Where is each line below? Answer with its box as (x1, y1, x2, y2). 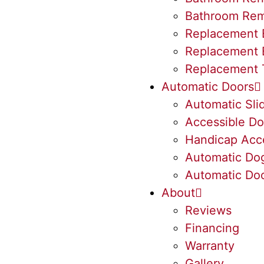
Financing (185, 221, 239, 235)
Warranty (185, 239, 235, 253)
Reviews (185, 203, 232, 217)
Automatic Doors (161, 80, 254, 94)
